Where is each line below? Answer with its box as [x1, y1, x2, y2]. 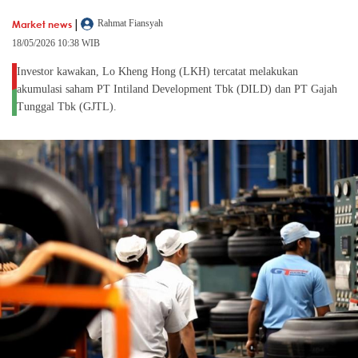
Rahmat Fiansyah [97, 18, 163, 30]
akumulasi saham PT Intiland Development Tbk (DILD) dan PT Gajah [17, 83, 337, 96]
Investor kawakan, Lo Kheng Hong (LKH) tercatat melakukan [17, 66, 298, 78]
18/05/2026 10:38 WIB [12, 38, 100, 50]
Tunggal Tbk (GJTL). [17, 101, 117, 113]
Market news [12, 17, 72, 30]
